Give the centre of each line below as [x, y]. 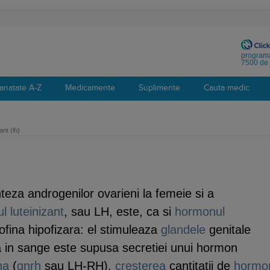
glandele [183, 230]
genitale [228, 230]
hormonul [200, 212]
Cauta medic [227, 88]
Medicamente [90, 88]
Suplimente [159, 88]
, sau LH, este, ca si [119, 212]
